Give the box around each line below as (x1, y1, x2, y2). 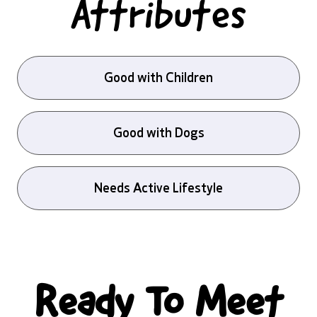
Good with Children (104, 70, 213, 86)
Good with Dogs (113, 125, 204, 141)
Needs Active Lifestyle (94, 180, 223, 196)
